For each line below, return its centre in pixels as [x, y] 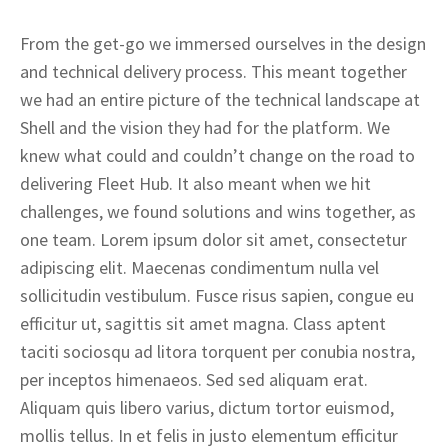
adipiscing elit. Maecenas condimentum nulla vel [199, 267]
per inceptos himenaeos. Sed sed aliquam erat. [194, 379]
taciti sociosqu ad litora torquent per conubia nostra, [217, 351]
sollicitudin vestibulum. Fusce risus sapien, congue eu [217, 295]
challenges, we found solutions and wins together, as [218, 211]
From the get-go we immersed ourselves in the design [223, 43]
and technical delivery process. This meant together [213, 71]
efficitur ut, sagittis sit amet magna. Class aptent [203, 323]
